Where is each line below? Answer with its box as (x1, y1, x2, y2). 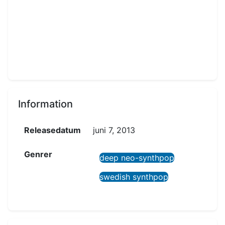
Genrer (24, 149, 52, 159)
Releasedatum (24, 125, 81, 135)
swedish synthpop (99, 172, 168, 182)
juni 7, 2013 (93, 125, 135, 135)
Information (18, 98, 73, 110)
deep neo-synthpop (99, 153, 174, 163)
